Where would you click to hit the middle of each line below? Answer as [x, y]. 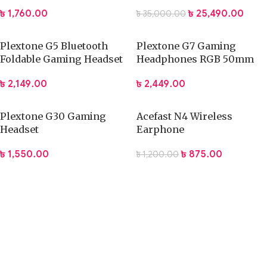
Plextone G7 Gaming [186, 46]
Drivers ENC [166, 72]
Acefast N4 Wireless [184, 117]
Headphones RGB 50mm [195, 59]
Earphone [160, 130]
